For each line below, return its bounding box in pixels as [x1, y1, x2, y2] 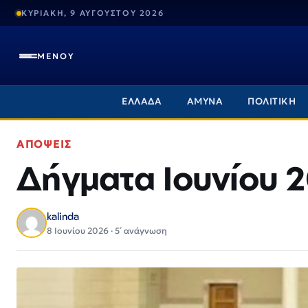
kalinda [47, 210, 79, 223]
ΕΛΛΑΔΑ [122, 96, 162, 107]
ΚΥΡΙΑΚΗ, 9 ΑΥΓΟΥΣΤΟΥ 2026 [21, 8, 164, 18]
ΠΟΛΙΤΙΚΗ [247, 96, 296, 107]
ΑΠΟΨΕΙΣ [16, 137, 72, 151]
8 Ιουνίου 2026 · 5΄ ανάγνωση [47, 225, 167, 236]
